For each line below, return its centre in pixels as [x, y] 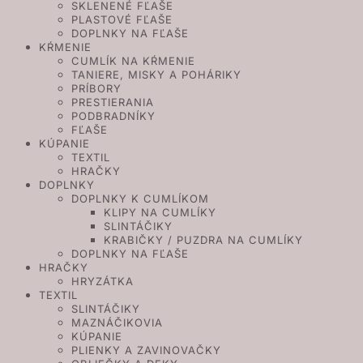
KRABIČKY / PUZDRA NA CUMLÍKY [203, 240]
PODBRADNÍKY [113, 116]
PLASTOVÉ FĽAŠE [122, 19]
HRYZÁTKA [102, 281]
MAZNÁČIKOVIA [117, 322]
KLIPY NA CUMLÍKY [160, 212]
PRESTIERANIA [113, 102]
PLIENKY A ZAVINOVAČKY [146, 350]
